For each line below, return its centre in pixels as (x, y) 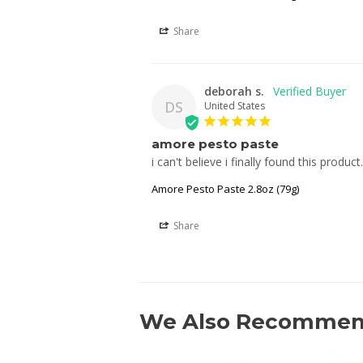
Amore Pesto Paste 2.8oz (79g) (225, 189)
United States (235, 106)
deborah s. (234, 92)
